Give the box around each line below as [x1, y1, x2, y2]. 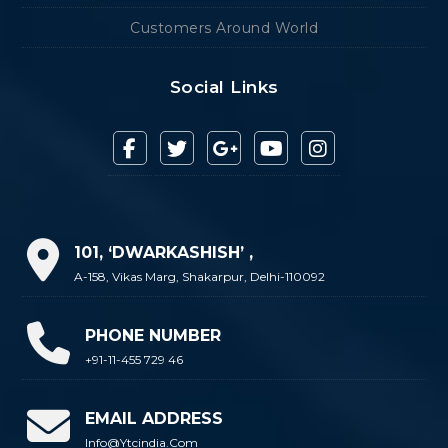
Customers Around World [130, 19, 318, 38]
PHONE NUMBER [85, 326, 222, 346]
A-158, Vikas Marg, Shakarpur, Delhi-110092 [74, 269, 326, 285]
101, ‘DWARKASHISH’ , [74, 243, 254, 263]
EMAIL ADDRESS [85, 409, 224, 429]
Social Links [169, 77, 279, 98]
